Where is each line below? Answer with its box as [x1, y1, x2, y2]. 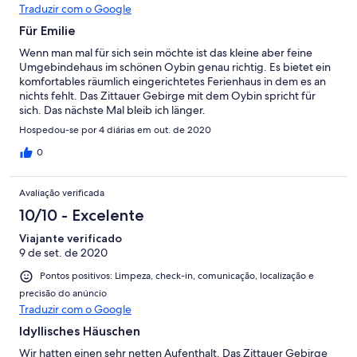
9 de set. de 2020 [19, 245, 108, 261]
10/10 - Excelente [19, 206, 144, 226]
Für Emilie [19, 23, 76, 39]
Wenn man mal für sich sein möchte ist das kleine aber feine [19, 45, 312, 61]
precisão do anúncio [19, 286, 107, 300]
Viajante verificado [19, 231, 122, 246]
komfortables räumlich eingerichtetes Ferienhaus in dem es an [19, 74, 326, 89]
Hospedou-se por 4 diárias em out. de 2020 [19, 124, 211, 137]
